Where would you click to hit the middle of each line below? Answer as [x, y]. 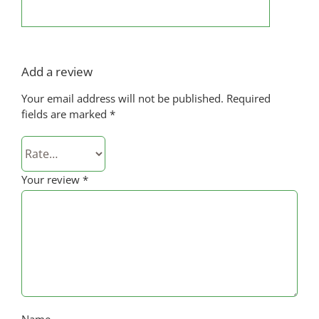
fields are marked [65, 114]
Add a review [57, 72]
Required [248, 99]
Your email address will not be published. [122, 99]
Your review [52, 180]
